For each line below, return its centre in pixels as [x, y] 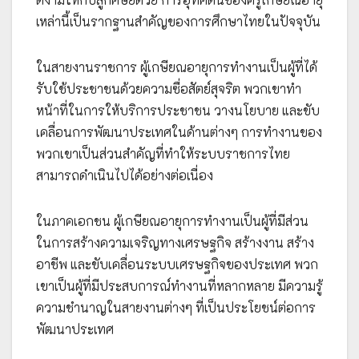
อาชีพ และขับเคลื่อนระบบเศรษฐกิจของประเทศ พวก [177, 264]
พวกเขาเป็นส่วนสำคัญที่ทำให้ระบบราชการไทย [163, 154]
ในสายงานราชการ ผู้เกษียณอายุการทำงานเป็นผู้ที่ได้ [177, 67]
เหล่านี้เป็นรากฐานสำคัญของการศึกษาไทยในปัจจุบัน [178, 22]
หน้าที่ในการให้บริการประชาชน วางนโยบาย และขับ [178, 111]
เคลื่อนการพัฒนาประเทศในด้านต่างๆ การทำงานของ [179, 132]
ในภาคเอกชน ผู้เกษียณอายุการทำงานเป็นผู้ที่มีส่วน [172, 221]
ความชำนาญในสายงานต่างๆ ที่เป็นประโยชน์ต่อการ [176, 308]
